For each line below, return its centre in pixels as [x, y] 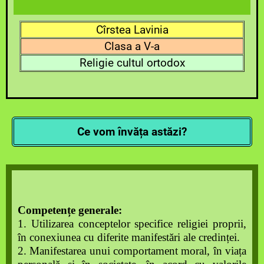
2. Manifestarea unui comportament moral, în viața [132, 250]
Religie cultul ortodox [132, 62]
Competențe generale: [70, 210]
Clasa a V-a [132, 46]
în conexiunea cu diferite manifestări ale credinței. [129, 237]
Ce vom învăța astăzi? [132, 131]
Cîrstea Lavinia [132, 29]
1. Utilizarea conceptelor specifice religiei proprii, [132, 223]
